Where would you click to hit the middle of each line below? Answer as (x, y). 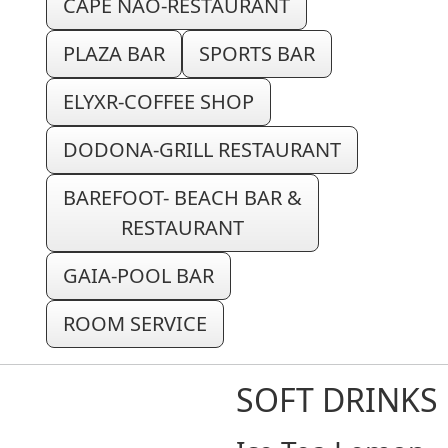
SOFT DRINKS (337, 399)
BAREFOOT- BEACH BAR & (182, 197)
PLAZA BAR (114, 53)
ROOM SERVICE (135, 323)
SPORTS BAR (257, 53)
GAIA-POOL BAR (138, 275)
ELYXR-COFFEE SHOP (158, 101)
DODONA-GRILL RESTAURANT (202, 149)
